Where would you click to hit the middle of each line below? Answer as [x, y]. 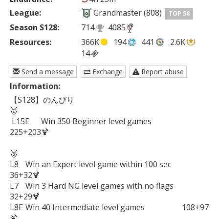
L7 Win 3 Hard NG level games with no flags [14, 186]
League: [25, 13]
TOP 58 [179, 14]
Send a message [47, 72]
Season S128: [34, 28]
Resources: [31, 42]
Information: [35, 86]
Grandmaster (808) [127, 13]
